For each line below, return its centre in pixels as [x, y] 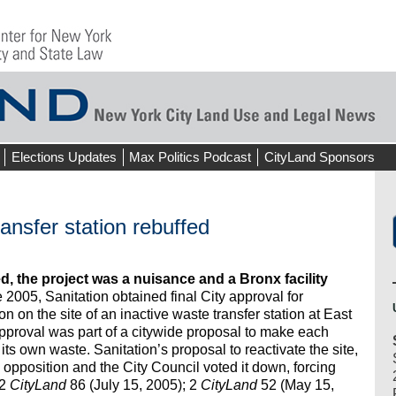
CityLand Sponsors [319, 157]
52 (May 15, [297, 385]
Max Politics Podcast [190, 157]
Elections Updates [64, 157]
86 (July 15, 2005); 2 [135, 385]
